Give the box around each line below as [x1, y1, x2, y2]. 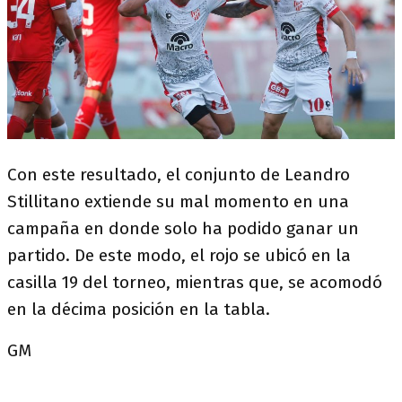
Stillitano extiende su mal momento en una [7, 190, 349, 212]
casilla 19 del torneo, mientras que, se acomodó [7, 271, 382, 293]
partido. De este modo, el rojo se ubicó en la [7, 244, 351, 266]
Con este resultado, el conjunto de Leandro [7, 163, 350, 185]
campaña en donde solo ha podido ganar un [7, 217, 359, 239]
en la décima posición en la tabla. [7, 298, 270, 319]
